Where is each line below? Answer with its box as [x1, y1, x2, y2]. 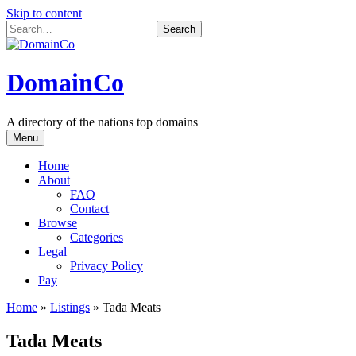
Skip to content [6, 6, 82, 20]
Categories [70, 230, 123, 244]
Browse [38, 215, 77, 230]
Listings [50, 300, 90, 314]
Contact [70, 201, 109, 215]
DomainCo [6, 68, 124, 98]
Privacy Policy [70, 258, 143, 273]
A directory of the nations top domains [6, 114, 198, 129]
